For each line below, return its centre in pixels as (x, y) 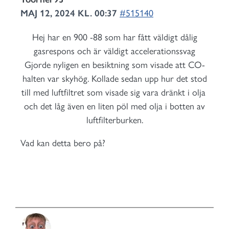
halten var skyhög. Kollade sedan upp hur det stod (114, 79)
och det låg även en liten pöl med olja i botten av (114, 106)
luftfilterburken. (114, 120)
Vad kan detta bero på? (63, 143)
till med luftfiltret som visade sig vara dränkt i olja (114, 93)
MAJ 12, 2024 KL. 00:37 (70, 13)
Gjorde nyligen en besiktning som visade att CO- (114, 65)
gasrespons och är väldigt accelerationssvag (114, 51)
